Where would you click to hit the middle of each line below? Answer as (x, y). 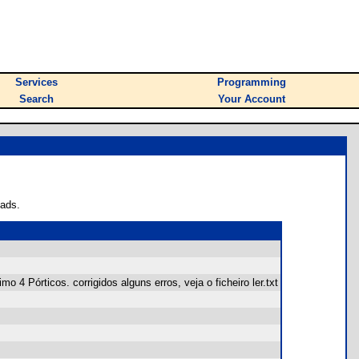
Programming (252, 82)
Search (36, 99)
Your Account (252, 99)
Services (36, 82)
